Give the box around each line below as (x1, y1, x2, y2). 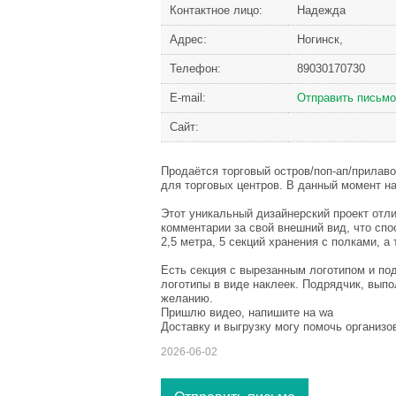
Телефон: (170, 62, 221, 76)
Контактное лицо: (170, 4, 263, 18)
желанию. (161, 292, 213, 306)
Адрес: (170, 33, 207, 47)
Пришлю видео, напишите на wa (161, 306, 333, 320)
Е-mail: (170, 91, 206, 105)
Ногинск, (297, 33, 343, 47)
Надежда (297, 4, 346, 18)
